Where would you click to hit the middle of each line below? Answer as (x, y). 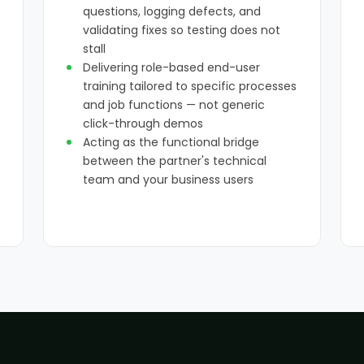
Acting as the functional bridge (171, 142)
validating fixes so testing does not (181, 30)
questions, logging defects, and (171, 11)
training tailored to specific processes (189, 86)
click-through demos (143, 123)
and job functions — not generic (173, 105)
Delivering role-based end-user (171, 67)
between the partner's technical (174, 161)
